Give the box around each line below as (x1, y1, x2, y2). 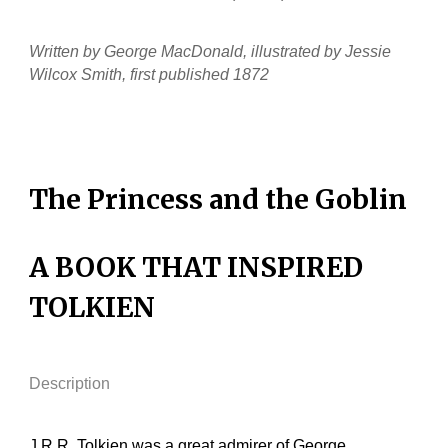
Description (29, 374, 111, 392)
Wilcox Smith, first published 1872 (29, 65, 270, 83)
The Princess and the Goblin (29, 182, 414, 216)
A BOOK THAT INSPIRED (29, 250, 364, 284)
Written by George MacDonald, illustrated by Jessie (29, 42, 392, 60)
